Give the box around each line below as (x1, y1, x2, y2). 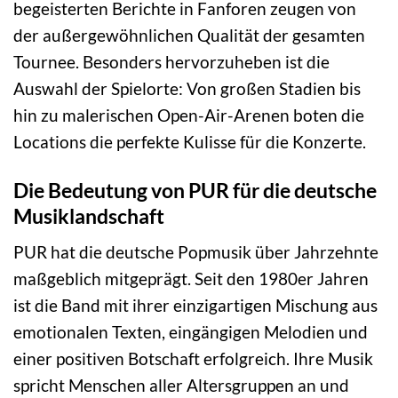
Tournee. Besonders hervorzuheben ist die (13, 51, 330, 72)
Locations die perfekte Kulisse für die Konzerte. (13, 131, 366, 152)
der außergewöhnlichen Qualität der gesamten (13, 24, 365, 45)
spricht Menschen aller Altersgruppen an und (13, 375, 349, 396)
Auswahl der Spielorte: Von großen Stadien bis (13, 77, 361, 99)
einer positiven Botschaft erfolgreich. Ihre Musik (13, 348, 373, 370)
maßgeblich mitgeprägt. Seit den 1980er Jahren (13, 268, 369, 290)
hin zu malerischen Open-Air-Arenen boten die (13, 104, 364, 125)
